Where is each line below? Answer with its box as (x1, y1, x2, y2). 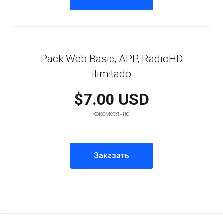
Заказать (94, 151, 129, 160)
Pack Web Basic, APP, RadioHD (40, 53, 183, 65)
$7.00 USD (74, 90, 149, 109)
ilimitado (92, 68, 131, 80)
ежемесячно (94, 110, 129, 117)
